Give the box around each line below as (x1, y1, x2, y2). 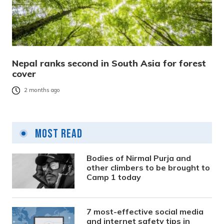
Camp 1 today (86, 171, 141, 182)
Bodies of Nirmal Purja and (86, 152, 191, 163)
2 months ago (24, 86, 60, 94)
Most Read (32, 126, 82, 141)
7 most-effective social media (86, 206, 204, 216)
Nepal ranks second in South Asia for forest (12, 57, 206, 69)
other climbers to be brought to (86, 162, 210, 172)
